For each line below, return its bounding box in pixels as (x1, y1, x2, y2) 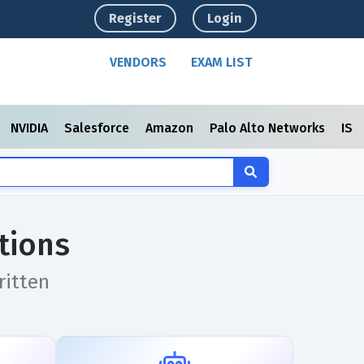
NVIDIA (11, 120, 51, 136)
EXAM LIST (191, 54, 253, 70)
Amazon (145, 120, 197, 136)
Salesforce (64, 120, 132, 136)
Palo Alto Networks (210, 120, 328, 136)
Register (109, 11, 162, 26)
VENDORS (110, 54, 167, 70)
